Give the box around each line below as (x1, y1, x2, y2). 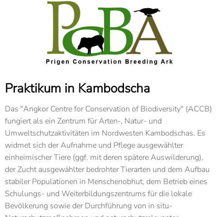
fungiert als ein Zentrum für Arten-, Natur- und (5, 116, 162, 126)
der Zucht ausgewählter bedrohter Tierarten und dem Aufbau (5, 164, 210, 175)
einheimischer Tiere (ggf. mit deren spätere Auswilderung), (5, 152, 203, 163)
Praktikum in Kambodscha (5, 80, 150, 97)
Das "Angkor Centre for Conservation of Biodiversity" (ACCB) (5, 104, 212, 114)
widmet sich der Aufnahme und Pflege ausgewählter (5, 140, 183, 151)
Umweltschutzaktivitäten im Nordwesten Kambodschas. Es (5, 128, 205, 139)
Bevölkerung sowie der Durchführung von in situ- (5, 201, 172, 211)
